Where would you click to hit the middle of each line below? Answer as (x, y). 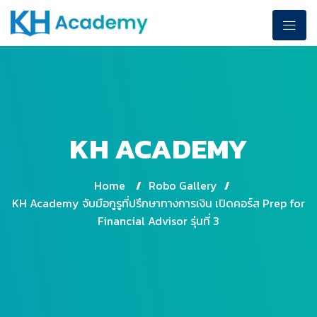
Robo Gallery (183, 185)
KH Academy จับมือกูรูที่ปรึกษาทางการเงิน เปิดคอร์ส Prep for (158, 203)
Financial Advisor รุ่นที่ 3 (158, 220)
